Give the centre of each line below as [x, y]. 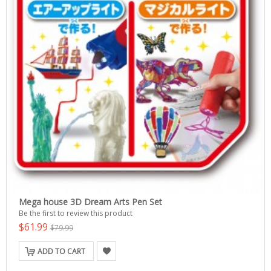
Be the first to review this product [76, 213]
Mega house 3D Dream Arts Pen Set [90, 202]
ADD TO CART [61, 251]
